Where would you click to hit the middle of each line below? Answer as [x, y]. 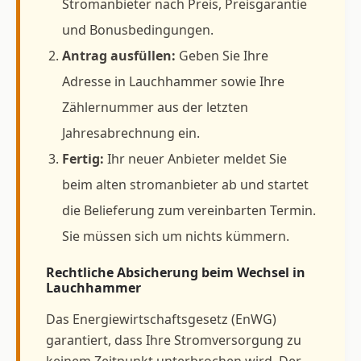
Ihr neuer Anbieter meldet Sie [195, 158]
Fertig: [83, 158]
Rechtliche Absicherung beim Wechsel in [176, 272]
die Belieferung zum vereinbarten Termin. [189, 210]
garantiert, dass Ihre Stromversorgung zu [174, 340]
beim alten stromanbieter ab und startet [185, 184]
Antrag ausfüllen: [119, 55]
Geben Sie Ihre [222, 55]
